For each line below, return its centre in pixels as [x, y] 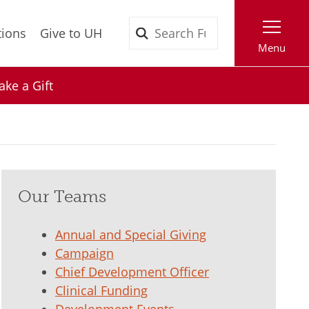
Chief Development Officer [132, 272]
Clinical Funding [101, 290]
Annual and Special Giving [131, 235]
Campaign [84, 253]
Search [236, 26]
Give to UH [71, 33]
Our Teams [62, 196]
